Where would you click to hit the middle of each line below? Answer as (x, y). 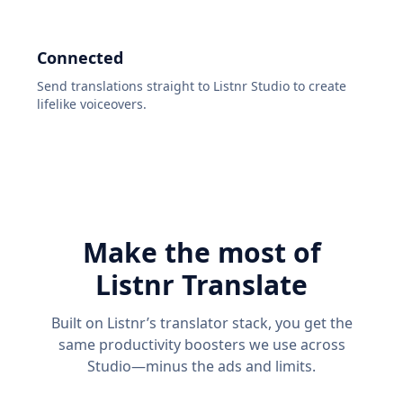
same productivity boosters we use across (201, 345)
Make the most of (201, 253)
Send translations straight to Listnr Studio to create (192, 86)
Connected (80, 58)
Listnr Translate (201, 285)
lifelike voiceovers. (92, 104)
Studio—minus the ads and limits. (201, 367)
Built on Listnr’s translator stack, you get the (201, 323)
